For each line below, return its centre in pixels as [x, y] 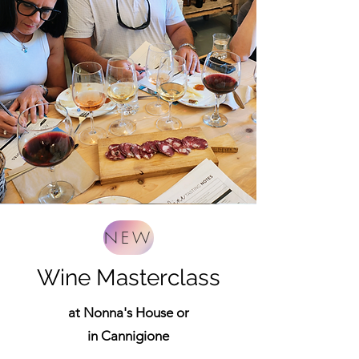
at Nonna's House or [128, 313]
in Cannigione [128, 336]
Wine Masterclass [128, 278]
